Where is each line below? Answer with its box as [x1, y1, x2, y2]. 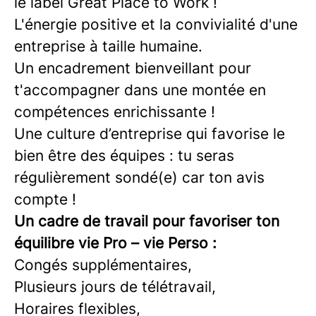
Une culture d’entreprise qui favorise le [14, 125, 285, 142]
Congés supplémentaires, [14, 256, 192, 274]
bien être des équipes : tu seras [14, 147, 234, 164]
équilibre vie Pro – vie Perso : [14, 234, 217, 252]
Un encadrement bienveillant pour [14, 59, 251, 77]
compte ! [14, 190, 76, 208]
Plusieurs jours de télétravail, [14, 278, 216, 296]
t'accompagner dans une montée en [14, 81, 266, 99]
